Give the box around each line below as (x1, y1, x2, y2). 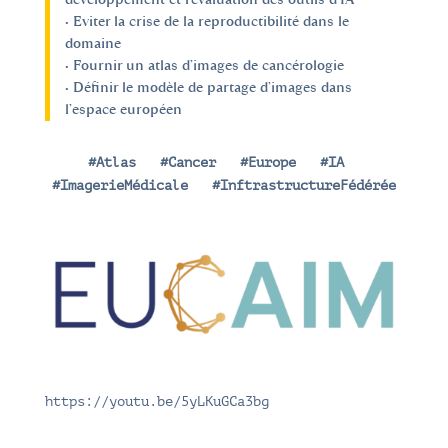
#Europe (239, 155, 296, 170)
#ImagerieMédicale (51, 178, 188, 193)
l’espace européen (64, 101, 182, 118)
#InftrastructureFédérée (211, 178, 396, 193)
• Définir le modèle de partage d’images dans (64, 79, 352, 96)
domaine (64, 35, 121, 52)
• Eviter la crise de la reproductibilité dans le (64, 13, 349, 30)
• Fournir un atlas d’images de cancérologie (64, 57, 344, 74)
